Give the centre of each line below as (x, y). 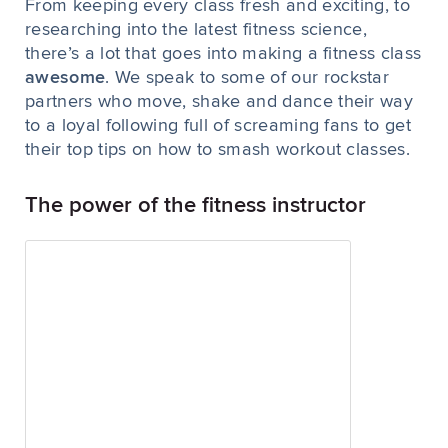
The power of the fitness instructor (195, 206)
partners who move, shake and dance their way (219, 102)
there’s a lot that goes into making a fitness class (223, 54)
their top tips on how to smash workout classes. (218, 150)
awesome (65, 78)
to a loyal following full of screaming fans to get (218, 126)
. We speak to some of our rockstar (247, 78)
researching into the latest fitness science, (196, 30)
